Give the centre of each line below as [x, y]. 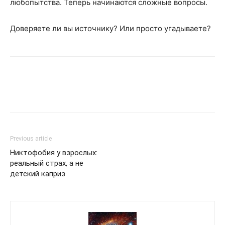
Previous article [31, 139]
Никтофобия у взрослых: [54, 153]
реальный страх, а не [47, 163]
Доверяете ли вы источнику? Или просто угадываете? [110, 28]
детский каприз [38, 174]
